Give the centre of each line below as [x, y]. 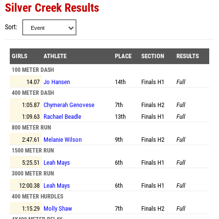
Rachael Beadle [62, 117]
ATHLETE [55, 56]
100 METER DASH [33, 70]
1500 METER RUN [33, 151]
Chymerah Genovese [69, 105]
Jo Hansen [57, 82]
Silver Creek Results [52, 8]
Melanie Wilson [63, 140]
